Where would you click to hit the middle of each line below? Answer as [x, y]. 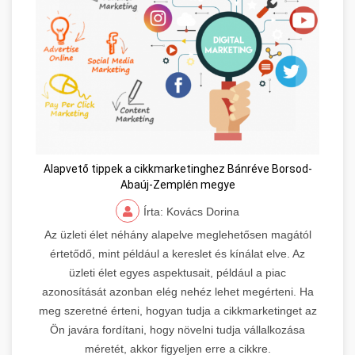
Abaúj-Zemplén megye [177, 185]
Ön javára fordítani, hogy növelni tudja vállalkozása [177, 330]
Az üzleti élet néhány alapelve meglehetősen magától [177, 235]
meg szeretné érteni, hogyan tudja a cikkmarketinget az [177, 311]
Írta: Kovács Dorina [191, 212]
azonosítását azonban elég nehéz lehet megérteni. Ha [177, 292]
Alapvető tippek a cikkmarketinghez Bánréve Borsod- [177, 169]
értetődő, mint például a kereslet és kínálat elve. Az [177, 254]
